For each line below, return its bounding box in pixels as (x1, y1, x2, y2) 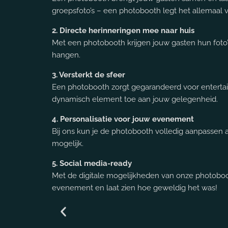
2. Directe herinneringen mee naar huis (52, 25, 194, 35)
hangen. (52, 50, 80, 60)
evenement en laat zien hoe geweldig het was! (52, 183, 217, 192)
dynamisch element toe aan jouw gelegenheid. (52, 94, 218, 104)
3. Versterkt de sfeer (52, 70, 125, 79)
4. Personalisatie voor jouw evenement (52, 114, 194, 124)
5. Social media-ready (52, 158, 132, 168)
